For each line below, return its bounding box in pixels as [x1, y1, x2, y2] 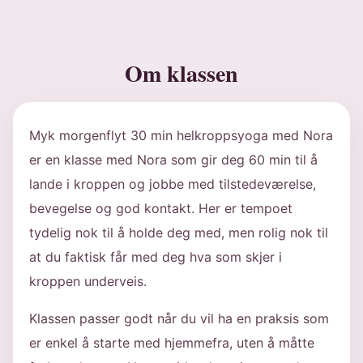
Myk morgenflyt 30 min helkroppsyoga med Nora [29, 127, 333, 143]
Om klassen [125, 57, 238, 90]
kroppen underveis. [29, 273, 147, 289]
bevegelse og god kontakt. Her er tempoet [29, 200, 293, 216]
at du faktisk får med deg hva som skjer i [29, 249, 282, 265]
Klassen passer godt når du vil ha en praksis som [29, 310, 329, 327]
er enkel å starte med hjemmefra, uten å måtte [29, 335, 314, 351]
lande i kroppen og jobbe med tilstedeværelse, [29, 176, 316, 192]
